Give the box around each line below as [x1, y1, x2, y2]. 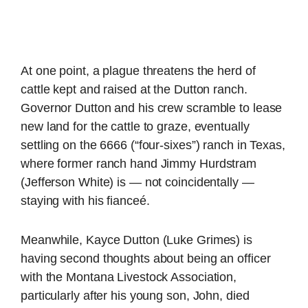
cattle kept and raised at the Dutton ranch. [21, 82, 247, 96]
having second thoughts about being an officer [21, 252, 271, 266]
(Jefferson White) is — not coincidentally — [21, 175, 254, 189]
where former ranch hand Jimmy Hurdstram [21, 156, 257, 170]
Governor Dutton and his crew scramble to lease [21, 100, 283, 115]
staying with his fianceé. [21, 193, 150, 208]
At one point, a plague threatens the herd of [21, 63, 256, 78]
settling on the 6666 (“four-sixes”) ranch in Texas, [21, 137, 285, 152]
